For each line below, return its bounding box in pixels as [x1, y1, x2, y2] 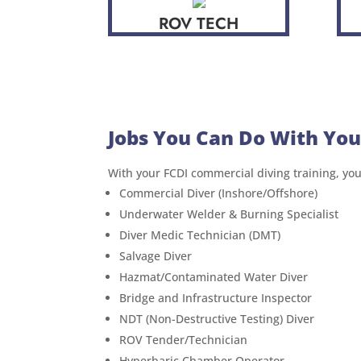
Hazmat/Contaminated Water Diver [119, 268, 309, 284]
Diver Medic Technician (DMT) [119, 226, 281, 243]
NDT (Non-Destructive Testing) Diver [119, 310, 315, 326]
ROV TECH [159, 11, 239, 35]
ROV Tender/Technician [119, 331, 248, 347]
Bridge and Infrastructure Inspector [119, 289, 313, 305]
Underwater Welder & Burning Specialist [119, 205, 339, 222]
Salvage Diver [119, 247, 193, 263]
